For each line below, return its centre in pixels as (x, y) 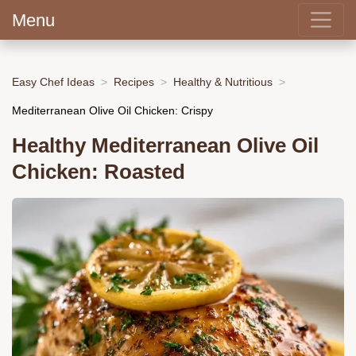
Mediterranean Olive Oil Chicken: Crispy (112, 110)
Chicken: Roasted (99, 172)
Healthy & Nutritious (223, 81)
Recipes (134, 81)
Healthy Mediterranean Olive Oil (165, 146)
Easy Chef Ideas (53, 81)
